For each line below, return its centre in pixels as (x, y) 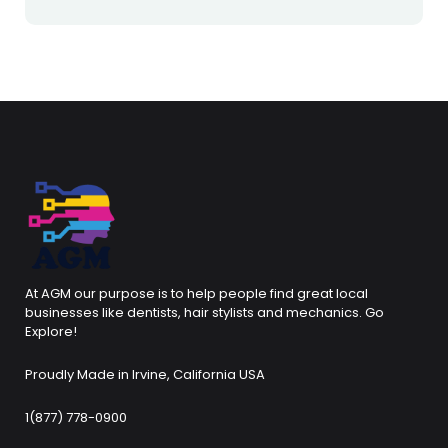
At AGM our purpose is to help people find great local (196, 293)
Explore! (51, 331)
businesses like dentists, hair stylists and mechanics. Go (204, 312)
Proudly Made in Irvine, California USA (145, 374)
